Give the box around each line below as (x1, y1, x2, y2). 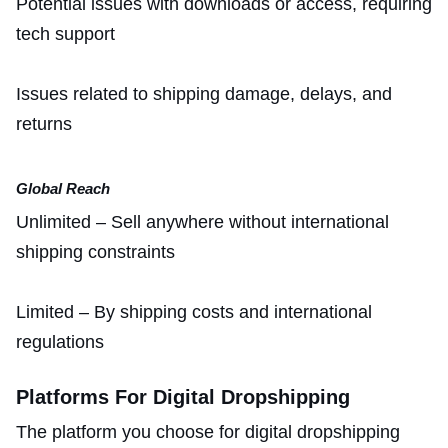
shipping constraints (16, 241, 180, 262)
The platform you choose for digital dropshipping (16, 421, 400, 442)
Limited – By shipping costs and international (16, 301, 372, 322)
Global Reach (16, 179, 110, 197)
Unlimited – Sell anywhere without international (16, 211, 389, 232)
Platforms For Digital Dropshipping (16, 385, 350, 408)
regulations (16, 331, 104, 352)
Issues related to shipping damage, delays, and (16, 83, 392, 104)
